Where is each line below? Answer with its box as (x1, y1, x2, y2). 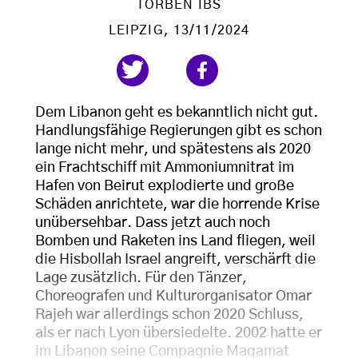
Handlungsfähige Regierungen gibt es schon (35, 124, 322, 138)
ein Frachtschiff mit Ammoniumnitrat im (35, 161, 294, 175)
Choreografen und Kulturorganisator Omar (35, 289, 312, 304)
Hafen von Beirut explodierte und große (35, 179, 294, 193)
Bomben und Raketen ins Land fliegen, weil (35, 234, 316, 249)
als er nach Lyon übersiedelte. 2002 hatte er (35, 326, 322, 340)
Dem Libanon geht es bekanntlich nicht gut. (35, 105, 318, 120)
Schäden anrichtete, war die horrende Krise (35, 197, 320, 212)
